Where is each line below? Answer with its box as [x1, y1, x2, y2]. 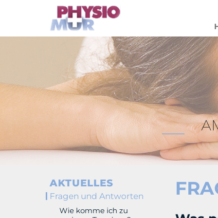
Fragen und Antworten [50, 191, 144, 201]
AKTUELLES [50, 177, 113, 189]
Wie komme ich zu [59, 205, 128, 215]
